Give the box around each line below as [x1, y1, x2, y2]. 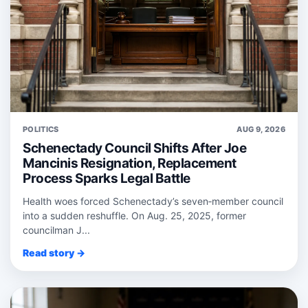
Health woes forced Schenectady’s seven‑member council [23, 195, 283, 207]
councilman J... [23, 223, 90, 236]
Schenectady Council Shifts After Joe [23, 140, 246, 156]
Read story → [23, 246, 85, 258]
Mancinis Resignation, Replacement [23, 155, 236, 171]
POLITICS [23, 124, 59, 134]
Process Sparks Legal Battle [23, 170, 190, 186]
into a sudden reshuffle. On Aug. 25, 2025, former [23, 209, 246, 221]
